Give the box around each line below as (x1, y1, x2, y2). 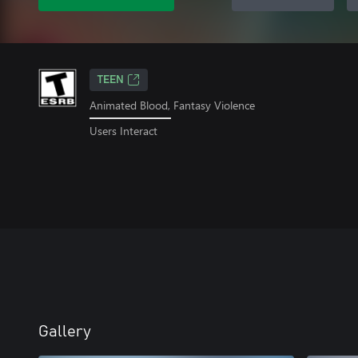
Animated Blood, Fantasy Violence (89, 97, 255, 113)
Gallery (38, 324, 91, 340)
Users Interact (89, 122, 157, 138)
